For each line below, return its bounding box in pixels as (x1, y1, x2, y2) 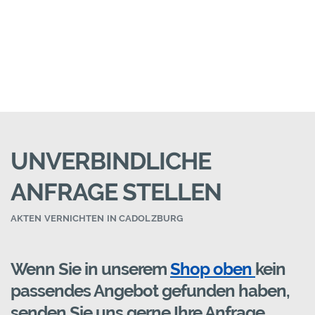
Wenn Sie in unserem (11, 259, 170, 280)
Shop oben (170, 259, 255, 280)
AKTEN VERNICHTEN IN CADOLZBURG (11, 213, 183, 224)
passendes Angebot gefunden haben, (11, 281, 290, 302)
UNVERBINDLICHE (11, 147, 211, 176)
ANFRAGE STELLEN (11, 178, 221, 207)
